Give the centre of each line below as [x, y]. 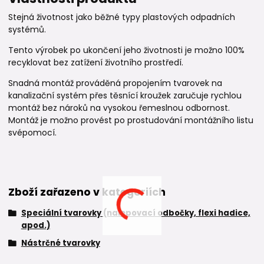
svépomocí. [32, 133]
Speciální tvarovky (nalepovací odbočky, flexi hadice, [136, 213]
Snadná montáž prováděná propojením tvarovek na [115, 83]
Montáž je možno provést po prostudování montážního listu [131, 121]
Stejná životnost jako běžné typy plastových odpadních [122, 17]
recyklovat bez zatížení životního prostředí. [96, 63]
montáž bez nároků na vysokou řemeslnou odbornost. [119, 108]
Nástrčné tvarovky [60, 243]
